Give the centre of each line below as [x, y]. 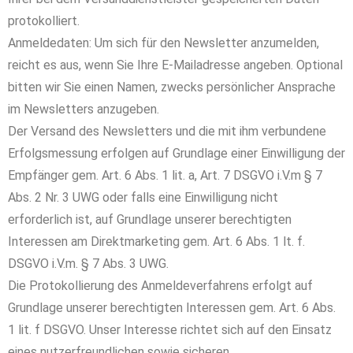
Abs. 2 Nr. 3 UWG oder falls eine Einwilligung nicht [143, 197]
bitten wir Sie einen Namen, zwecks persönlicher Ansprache [172, 87]
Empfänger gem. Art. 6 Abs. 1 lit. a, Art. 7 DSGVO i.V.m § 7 [165, 175]
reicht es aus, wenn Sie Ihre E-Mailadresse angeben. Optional [175, 65]
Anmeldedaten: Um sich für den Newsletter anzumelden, [163, 43]
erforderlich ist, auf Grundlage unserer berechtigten [150, 219]
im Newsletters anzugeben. [84, 109]
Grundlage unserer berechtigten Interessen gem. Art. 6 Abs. [172, 308]
